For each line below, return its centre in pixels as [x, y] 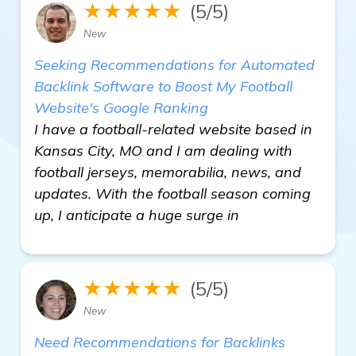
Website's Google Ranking [121, 108]
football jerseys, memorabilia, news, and [168, 172]
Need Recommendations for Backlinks [160, 342]
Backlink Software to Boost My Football [163, 86]
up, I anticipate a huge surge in [137, 215]
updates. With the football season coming [172, 193]
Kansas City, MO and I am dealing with [163, 151]
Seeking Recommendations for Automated [174, 65]
